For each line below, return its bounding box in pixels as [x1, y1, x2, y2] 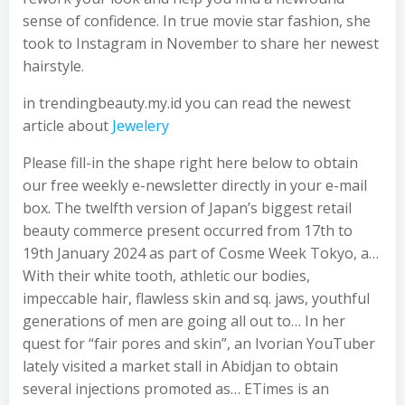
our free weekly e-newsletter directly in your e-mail [23, 175, 367, 195]
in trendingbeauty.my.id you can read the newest [23, 93, 351, 113]
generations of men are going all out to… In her [23, 311, 345, 331]
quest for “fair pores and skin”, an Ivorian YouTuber [23, 334, 375, 353]
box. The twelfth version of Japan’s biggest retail [23, 198, 352, 218]
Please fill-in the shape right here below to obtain [23, 153, 358, 173]
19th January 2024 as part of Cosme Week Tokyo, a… [23, 243, 379, 263]
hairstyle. [23, 56, 84, 76]
